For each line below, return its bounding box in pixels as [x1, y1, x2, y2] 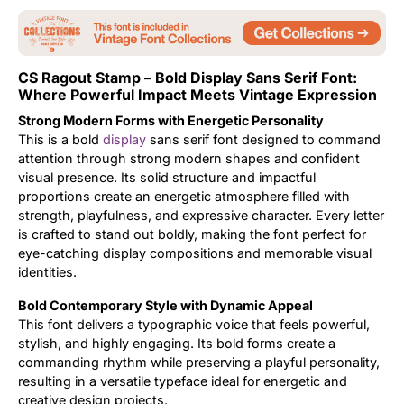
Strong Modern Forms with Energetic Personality [18, 112, 324, 128]
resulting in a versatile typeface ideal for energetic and [18, 372, 347, 389]
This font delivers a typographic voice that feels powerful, [18, 316, 370, 332]
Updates [220, 25, 273, 41]
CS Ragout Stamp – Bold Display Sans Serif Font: [18, 68, 357, 87]
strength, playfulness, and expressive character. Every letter [18, 207, 384, 223]
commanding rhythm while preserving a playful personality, [18, 353, 380, 370]
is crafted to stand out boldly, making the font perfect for [18, 225, 366, 242]
